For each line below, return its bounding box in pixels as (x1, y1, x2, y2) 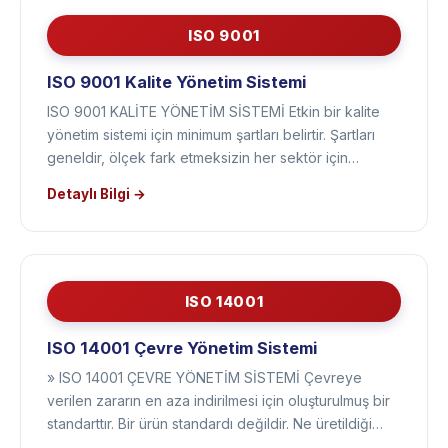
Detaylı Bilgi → (47, 213, 146, 229)
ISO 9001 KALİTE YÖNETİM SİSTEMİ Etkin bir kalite (47, 130, 380, 147)
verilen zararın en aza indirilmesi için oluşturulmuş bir (47, 419, 390, 436)
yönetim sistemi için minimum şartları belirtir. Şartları (47, 153, 375, 170)
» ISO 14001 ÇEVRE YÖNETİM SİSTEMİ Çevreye (47, 396, 362, 413)
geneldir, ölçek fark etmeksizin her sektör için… (47, 176, 359, 193)
